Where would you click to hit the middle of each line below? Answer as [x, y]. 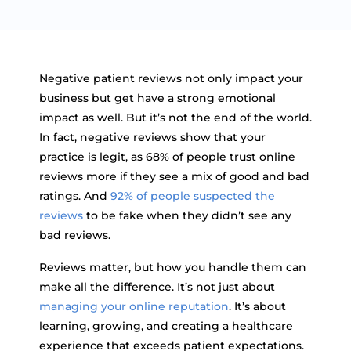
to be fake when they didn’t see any [187, 215]
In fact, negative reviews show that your [152, 137]
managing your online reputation [134, 306]
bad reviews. [75, 235]
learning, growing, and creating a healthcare [166, 326]
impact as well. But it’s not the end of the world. [175, 118]
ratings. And [75, 196]
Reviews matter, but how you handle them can [173, 267]
